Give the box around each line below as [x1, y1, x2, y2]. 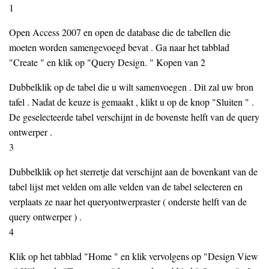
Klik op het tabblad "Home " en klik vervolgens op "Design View [9, 250, 258, 262]
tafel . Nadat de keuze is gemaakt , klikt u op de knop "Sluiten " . [9, 95, 254, 108]
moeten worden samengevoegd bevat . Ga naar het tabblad [9, 41, 229, 53]
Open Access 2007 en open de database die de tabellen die [9, 26, 231, 38]
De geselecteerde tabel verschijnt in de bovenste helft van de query [9, 110, 259, 123]
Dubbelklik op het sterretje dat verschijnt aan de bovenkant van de [9, 165, 258, 178]
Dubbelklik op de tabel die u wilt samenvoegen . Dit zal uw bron [9, 80, 253, 93]
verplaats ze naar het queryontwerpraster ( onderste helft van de [9, 195, 247, 208]
